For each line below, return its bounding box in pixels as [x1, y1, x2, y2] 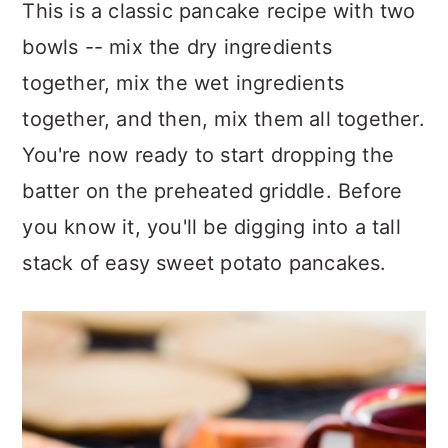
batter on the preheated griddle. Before [22, 178, 403, 203]
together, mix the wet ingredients [22, 70, 344, 95]
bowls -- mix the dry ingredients [22, 34, 332, 59]
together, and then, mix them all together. [22, 106, 425, 131]
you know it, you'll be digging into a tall [22, 214, 401, 239]
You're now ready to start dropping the [22, 142, 394, 167]
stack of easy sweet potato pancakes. [22, 250, 387, 275]
